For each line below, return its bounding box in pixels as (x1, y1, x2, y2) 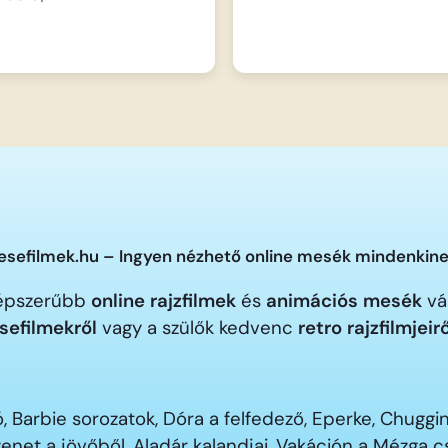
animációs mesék (266, 288, 422, 313)
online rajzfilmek (91, 288, 236, 313)
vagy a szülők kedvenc (97, 315, 298, 340)
